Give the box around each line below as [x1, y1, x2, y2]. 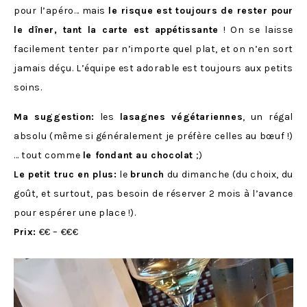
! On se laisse [218, 23, 293, 36]
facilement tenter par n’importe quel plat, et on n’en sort [14, 42, 293, 55]
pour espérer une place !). [14, 206, 136, 219]
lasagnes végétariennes [119, 110, 243, 123]
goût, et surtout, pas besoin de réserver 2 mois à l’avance [14, 187, 293, 199]
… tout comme [14, 149, 83, 161]
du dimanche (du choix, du [164, 168, 293, 180]
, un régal [243, 110, 294, 123]
